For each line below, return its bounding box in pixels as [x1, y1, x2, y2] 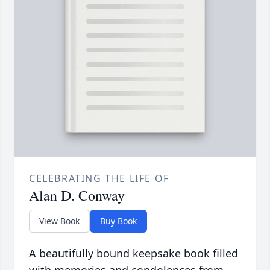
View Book [39, 215, 80, 227]
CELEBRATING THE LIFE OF [29, 172, 169, 186]
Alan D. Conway [29, 186, 125, 206]
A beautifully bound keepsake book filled [29, 246, 238, 261]
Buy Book [100, 215, 137, 227]
